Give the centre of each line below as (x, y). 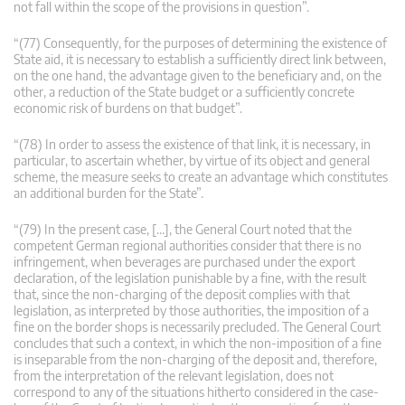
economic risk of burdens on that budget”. (128, 108)
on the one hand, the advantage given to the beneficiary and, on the (198, 75)
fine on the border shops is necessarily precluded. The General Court (197, 326)
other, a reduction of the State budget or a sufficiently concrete (184, 91)
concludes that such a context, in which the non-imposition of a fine (198, 343)
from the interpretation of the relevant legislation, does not (174, 375)
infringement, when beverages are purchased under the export (184, 261)
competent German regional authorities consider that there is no (188, 245)
